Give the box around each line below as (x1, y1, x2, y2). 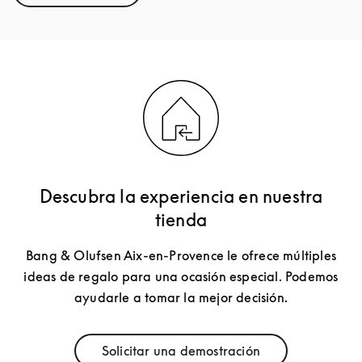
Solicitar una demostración (101, 343, 261, 360)
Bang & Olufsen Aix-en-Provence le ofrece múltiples (25, 247, 336, 264)
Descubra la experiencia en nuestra (39, 186, 323, 208)
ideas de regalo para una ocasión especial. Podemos (23, 268, 339, 285)
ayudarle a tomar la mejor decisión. (74, 289, 288, 306)
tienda (154, 209, 208, 231)
